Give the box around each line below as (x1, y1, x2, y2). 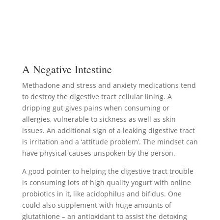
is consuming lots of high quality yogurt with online (22, 178, 191, 187)
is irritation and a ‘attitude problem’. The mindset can (22, 137, 198, 146)
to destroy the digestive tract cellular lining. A (22, 92, 172, 101)
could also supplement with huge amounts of (22, 200, 171, 210)
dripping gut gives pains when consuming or (22, 103, 169, 112)
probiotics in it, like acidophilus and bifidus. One (22, 189, 182, 198)
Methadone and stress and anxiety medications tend (22, 81, 196, 90)
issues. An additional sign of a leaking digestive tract (22, 126, 195, 135)
